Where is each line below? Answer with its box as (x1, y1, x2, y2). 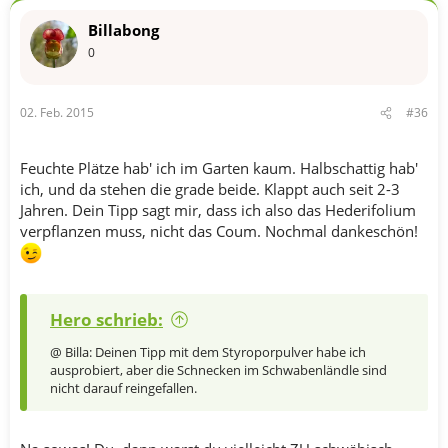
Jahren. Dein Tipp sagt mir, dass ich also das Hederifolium (20, 200, 416, 220)
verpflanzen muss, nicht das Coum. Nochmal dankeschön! (20, 221, 418, 241)
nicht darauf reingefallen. (50, 378, 197, 397)
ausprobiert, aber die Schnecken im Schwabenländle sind (50, 360, 387, 379)
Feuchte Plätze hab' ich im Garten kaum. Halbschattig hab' (20, 158, 418, 178)
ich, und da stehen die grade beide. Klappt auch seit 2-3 (20, 179, 400, 199)
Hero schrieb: (50, 307, 163, 331)
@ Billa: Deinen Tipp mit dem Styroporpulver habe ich (50, 342, 366, 361)
